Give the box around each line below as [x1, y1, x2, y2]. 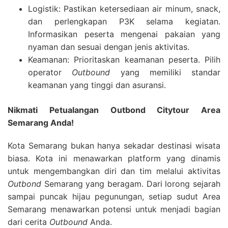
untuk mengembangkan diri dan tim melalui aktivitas [8, 166, 220, 176]
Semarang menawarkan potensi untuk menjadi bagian [8, 204, 220, 214]
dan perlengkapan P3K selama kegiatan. [28, 16, 220, 26]
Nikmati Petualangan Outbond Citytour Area [8, 105, 220, 115]
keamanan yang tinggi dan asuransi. [28, 80, 166, 90]
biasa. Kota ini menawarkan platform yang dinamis [8, 153, 220, 163]
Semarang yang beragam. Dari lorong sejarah [41, 179, 220, 189]
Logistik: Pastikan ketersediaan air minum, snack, [28, 4, 220, 14]
